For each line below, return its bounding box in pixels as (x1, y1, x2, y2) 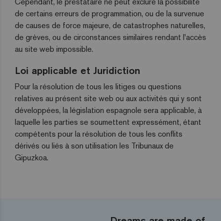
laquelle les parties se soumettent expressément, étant (15, 117, 201, 127)
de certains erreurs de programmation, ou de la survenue (15, 8, 204, 19)
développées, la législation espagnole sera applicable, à (15, 105, 202, 115)
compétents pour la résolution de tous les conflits (15, 129, 183, 139)
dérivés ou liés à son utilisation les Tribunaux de (15, 141, 174, 151)
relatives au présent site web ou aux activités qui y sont (15, 93, 202, 104)
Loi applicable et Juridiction (15, 64, 140, 76)
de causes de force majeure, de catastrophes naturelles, (15, 20, 205, 31)
